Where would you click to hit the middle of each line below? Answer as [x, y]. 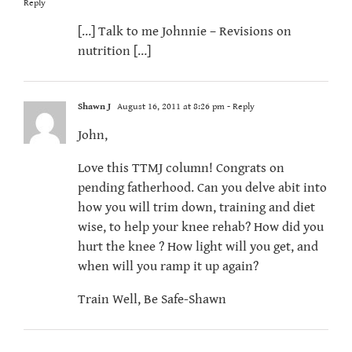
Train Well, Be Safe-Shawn [152, 300]
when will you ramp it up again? [168, 267]
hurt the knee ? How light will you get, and [198, 247]
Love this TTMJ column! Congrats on [181, 169]
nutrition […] [114, 51]
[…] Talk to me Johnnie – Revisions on [185, 32]
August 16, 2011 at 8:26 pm [170, 107]
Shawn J [94, 107]
